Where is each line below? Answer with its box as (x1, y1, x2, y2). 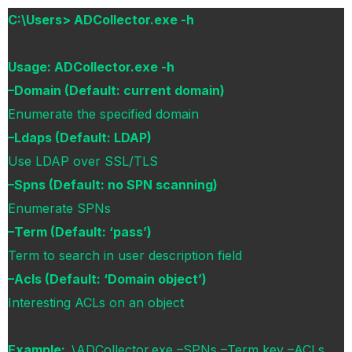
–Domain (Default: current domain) (8, 82, 225, 98)
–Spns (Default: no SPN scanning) (8, 176, 218, 192)
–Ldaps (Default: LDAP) (8, 129, 152, 145)
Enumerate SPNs (8, 200, 111, 216)
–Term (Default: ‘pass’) (8, 223, 152, 240)
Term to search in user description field (8, 247, 242, 263)
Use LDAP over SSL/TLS (8, 152, 158, 169)
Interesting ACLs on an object (8, 294, 184, 310)
